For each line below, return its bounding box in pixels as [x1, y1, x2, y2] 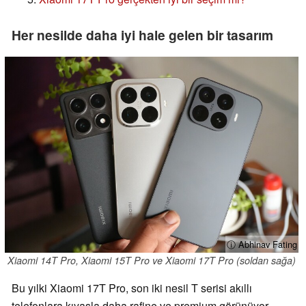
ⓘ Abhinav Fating [226, 237, 297, 251]
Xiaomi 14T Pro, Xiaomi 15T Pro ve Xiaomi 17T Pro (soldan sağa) [7, 253, 296, 267]
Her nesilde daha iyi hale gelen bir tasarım [12, 25, 273, 45]
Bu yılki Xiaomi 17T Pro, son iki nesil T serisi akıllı [12, 279, 252, 296]
